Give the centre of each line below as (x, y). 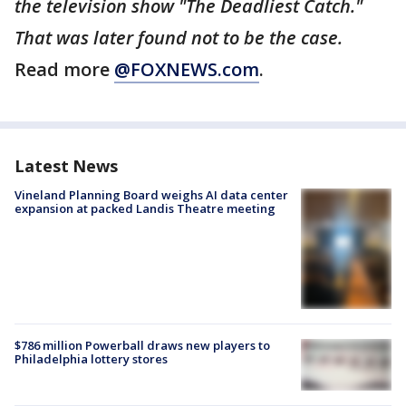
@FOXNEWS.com (187, 69)
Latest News (66, 166)
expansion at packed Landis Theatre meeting (145, 208)
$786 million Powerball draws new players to (142, 346)
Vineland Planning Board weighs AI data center (151, 195)
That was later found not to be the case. (179, 38)
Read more (64, 69)
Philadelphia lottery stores (91, 359)
